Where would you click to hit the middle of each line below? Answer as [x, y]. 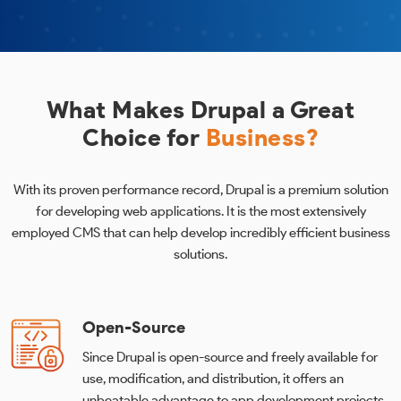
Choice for [144, 138]
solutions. [200, 254]
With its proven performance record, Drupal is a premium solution [200, 190]
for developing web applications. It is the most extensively [200, 211]
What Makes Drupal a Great [200, 110]
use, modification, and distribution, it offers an [213, 379]
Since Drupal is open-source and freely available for [230, 357]
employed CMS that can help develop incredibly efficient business [200, 233]
